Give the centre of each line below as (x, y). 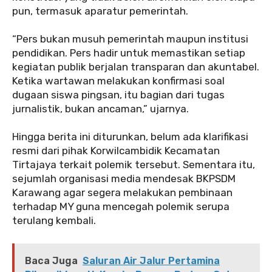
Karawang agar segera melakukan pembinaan (122, 192)
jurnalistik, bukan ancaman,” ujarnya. (100, 108)
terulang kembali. (54, 220)
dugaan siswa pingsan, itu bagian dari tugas (118, 94)
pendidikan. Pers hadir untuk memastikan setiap (129, 53)
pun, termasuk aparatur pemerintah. (100, 11)
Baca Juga (51, 260)
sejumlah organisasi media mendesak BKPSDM (124, 178)
